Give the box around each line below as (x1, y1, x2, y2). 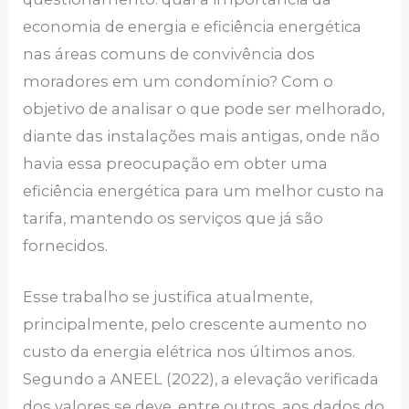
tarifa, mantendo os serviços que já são (23, 208, 324, 227)
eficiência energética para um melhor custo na (23, 181, 385, 200)
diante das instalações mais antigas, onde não (23, 126, 381, 145)
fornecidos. (23, 236, 112, 255)
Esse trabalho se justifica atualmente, (23, 288, 313, 307)
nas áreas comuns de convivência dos (23, 44, 316, 63)
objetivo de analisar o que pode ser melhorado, (23, 99, 385, 118)
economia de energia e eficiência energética (23, 16, 362, 36)
